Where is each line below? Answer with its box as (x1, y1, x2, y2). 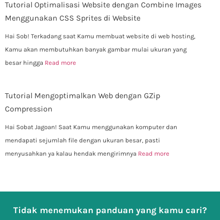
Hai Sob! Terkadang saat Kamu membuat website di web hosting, (5, 32, 195, 40)
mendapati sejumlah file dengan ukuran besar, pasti (5, 137, 160, 144)
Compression (5, 104, 53, 114)
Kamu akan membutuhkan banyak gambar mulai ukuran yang (5, 46, 187, 54)
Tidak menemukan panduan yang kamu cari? (13, 205, 207, 216)
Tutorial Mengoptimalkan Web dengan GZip (5, 91, 160, 101)
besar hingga (5, 59, 45, 67)
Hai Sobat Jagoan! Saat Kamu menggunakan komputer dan (5, 123, 177, 131)
